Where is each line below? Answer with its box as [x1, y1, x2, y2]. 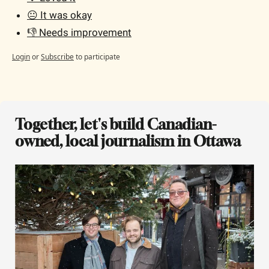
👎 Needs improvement [27, 26, 131, 38]
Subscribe [41, 51, 74, 62]
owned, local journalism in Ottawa [15, 132, 241, 150]
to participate [76, 51, 120, 62]
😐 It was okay [27, 8, 92, 21]
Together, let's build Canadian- [15, 115, 216, 133]
